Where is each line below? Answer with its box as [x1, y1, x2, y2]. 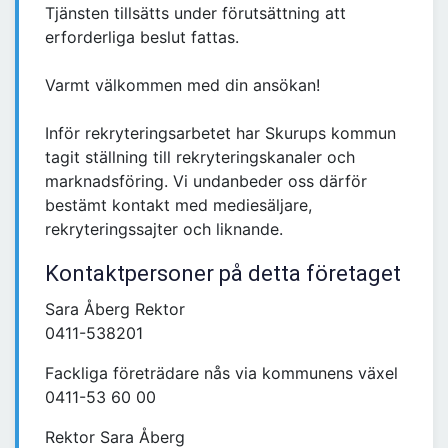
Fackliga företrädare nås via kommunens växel [45, 363, 398, 384]
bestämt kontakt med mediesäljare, [45, 195, 312, 216]
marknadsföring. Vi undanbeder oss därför [45, 171, 367, 192]
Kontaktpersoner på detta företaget [45, 261, 401, 287]
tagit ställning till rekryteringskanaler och [45, 147, 355, 168]
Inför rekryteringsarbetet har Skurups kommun [45, 123, 396, 144]
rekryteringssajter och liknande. [45, 219, 283, 240]
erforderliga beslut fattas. [45, 27, 239, 48]
